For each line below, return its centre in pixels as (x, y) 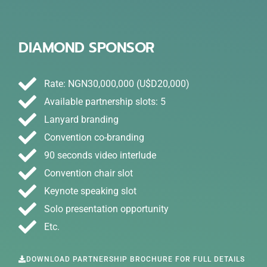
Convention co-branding (94, 137)
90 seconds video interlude (100, 155)
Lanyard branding (81, 119)
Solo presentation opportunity (106, 209)
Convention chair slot (88, 173)
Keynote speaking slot (90, 191)
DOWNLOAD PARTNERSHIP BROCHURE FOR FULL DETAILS (136, 259)
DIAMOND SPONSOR (86, 47)
